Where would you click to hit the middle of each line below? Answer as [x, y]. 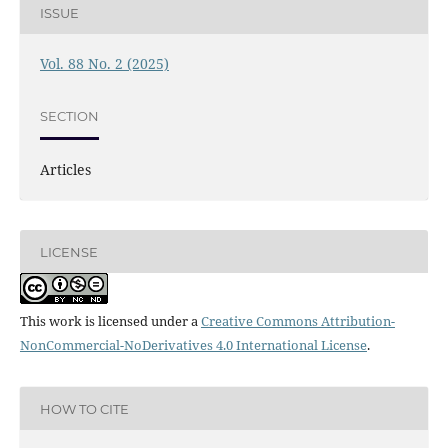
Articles [65, 170]
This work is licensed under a [110, 321]
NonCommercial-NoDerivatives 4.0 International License [193, 345]
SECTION [69, 115]
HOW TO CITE [84, 408]
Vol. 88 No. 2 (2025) [104, 64]
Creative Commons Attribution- [297, 321]
